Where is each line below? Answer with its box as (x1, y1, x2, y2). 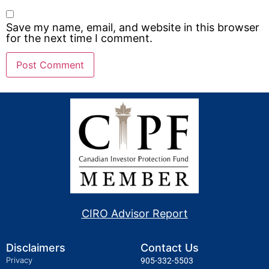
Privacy (6, 255, 32, 265)
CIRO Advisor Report (81, 207, 188, 220)
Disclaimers (6, 241, 65, 254)
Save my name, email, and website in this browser (6, 21, 259, 34)
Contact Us (141, 241, 199, 254)
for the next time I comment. (6, 32, 153, 45)
